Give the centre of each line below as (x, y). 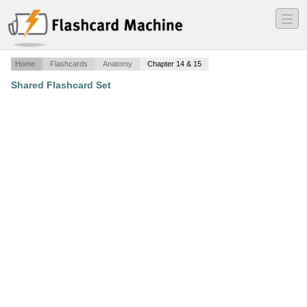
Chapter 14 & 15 (174, 64)
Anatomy (118, 64)
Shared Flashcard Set (61, 85)
